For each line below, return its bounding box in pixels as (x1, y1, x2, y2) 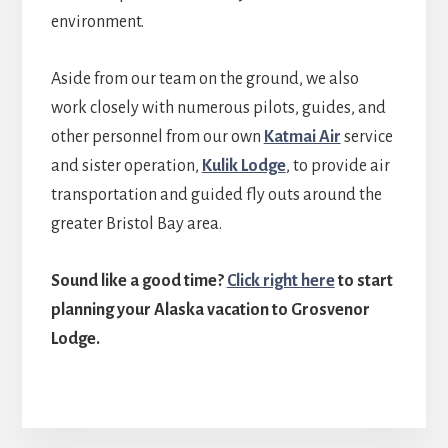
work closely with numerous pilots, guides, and (50, 99, 386, 118)
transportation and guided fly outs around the (50, 186, 382, 205)
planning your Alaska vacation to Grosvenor (50, 301, 370, 320)
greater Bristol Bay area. (50, 215, 222, 234)
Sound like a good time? (50, 272, 227, 291)
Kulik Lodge (201, 157, 286, 176)
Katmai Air (263, 128, 341, 147)
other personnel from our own (50, 128, 264, 147)
